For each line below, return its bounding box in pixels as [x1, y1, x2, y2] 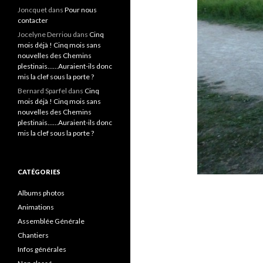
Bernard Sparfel [18, 86, 67, 95]
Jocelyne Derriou [18, 30, 72, 39]
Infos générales [18, 245, 66, 254]
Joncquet [18, 5, 47, 14]
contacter [18, 16, 48, 25]
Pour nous [65, 5, 97, 14]
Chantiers [18, 231, 49, 240]
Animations [18, 203, 54, 211]
